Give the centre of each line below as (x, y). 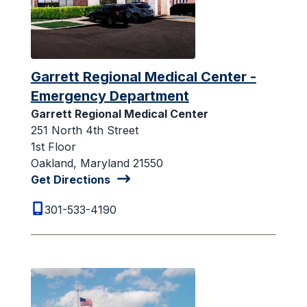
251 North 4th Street (84, 130)
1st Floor (53, 146)
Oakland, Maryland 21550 (97, 163)
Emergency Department (110, 96)
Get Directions (70, 179)
